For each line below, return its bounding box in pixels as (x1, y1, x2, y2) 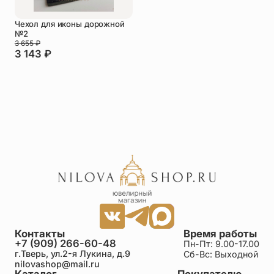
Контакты (14, 227, 65, 240)
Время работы (183, 227, 257, 240)
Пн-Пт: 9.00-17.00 (183, 238, 260, 249)
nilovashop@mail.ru (14, 258, 100, 269)
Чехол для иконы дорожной (14, 18, 125, 29)
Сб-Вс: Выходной (183, 248, 259, 259)
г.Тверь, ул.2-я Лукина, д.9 (14, 248, 130, 259)
